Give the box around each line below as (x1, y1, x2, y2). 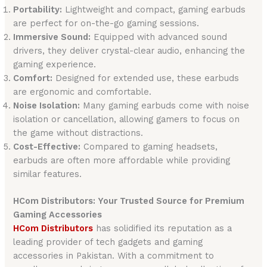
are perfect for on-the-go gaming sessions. (13, 18, 200, 29)
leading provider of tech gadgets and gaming (13, 237, 203, 248)
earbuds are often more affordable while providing (13, 155, 231, 166)
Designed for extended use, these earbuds (52, 73, 240, 84)
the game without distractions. (13, 128, 144, 139)
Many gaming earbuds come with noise (80, 100, 250, 111)
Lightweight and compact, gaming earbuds (62, 4, 246, 15)
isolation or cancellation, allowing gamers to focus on (13, 114, 240, 125)
